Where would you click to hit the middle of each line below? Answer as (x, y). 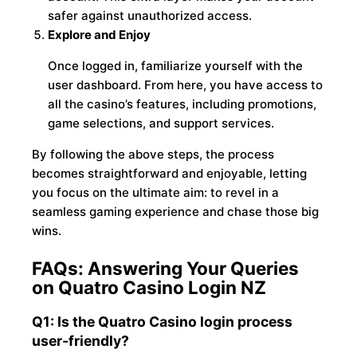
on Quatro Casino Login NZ (149, 287)
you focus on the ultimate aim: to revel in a (156, 193)
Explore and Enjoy (100, 35)
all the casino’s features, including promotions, (182, 104)
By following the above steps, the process (153, 155)
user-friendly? (81, 340)
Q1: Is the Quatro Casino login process (163, 321)
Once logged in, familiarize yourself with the (176, 66)
